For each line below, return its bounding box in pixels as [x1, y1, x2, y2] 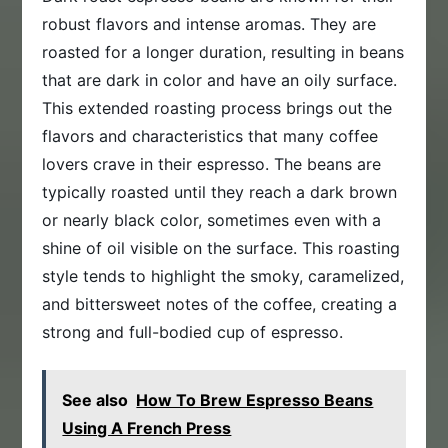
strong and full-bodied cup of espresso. [42, 322, 344, 343]
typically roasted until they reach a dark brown [42, 182, 398, 203]
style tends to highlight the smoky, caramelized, [42, 266, 405, 287]
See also [62, 390, 129, 411]
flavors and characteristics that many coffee [42, 126, 379, 147]
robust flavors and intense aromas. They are [42, 14, 377, 35]
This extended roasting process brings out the [42, 98, 393, 119]
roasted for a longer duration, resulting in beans [42, 42, 405, 63]
